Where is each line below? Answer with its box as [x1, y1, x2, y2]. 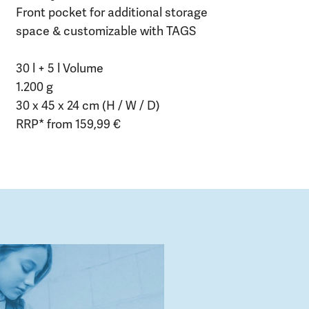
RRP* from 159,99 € [16, 116, 121, 132]
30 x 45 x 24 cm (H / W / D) [16, 97, 161, 113]
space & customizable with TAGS [16, 23, 197, 39]
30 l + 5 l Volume [16, 60, 104, 76]
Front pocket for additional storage [16, 4, 208, 20]
